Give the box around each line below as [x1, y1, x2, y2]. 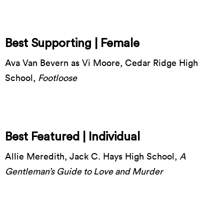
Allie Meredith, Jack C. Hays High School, [5, 150, 179, 162]
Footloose [38, 71, 77, 83]
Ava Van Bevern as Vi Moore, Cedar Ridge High [5, 56, 198, 68]
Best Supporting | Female [5, 37, 139, 49]
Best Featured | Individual [5, 130, 140, 143]
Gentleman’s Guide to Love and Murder [5, 165, 163, 177]
